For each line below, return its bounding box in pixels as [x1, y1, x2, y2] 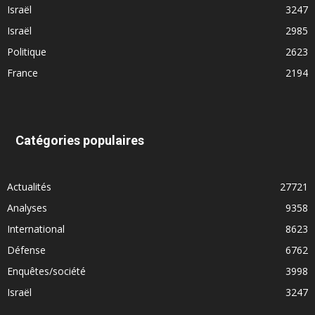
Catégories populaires [15, 132, 144, 148]
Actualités [7, 179, 51, 193]
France [7, 65, 38, 79]
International [7, 221, 65, 236]
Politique [7, 44, 46, 58]
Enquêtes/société [7, 264, 86, 278]
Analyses [7, 200, 47, 214]
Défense [7, 243, 46, 257]
